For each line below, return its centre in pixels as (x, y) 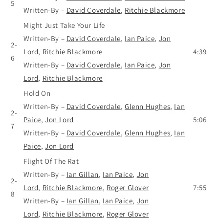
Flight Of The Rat (51, 161)
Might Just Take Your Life (64, 25)
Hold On (37, 93)
